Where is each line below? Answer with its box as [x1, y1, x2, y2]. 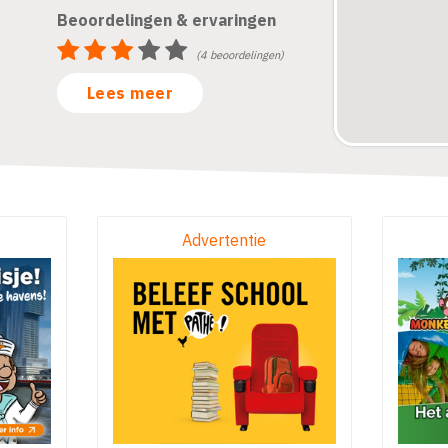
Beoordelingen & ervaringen [56, 10, 276, 30]
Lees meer [86, 83, 174, 103]
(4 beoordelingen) [195, 48, 284, 62]
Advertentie [182, 230, 266, 250]
